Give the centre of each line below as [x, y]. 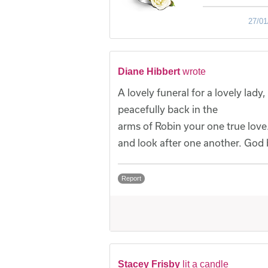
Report [131, 179]
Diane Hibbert [149, 72]
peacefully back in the [168, 109]
